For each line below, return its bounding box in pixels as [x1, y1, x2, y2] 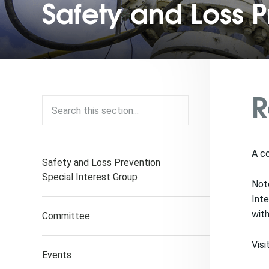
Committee [42, 210, 90, 222]
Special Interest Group [42, 171, 138, 183]
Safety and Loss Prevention [42, 157, 160, 168]
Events [42, 249, 71, 261]
